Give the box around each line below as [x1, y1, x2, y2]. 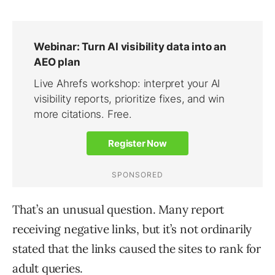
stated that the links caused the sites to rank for [12, 241, 261, 257]
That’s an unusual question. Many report [12, 202, 225, 217]
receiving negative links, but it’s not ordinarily [12, 222, 252, 237]
